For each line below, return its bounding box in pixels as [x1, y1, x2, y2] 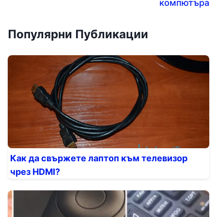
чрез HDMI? [10, 167, 60, 177]
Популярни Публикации [8, 27, 148, 41]
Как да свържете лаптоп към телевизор [10, 153, 187, 163]
